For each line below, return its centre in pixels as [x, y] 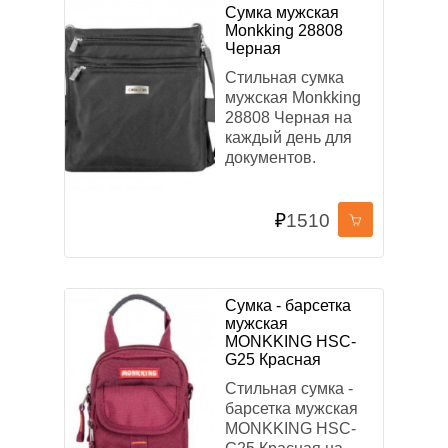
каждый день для [288, 137]
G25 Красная [273, 359]
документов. [270, 157]
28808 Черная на [288, 117]
